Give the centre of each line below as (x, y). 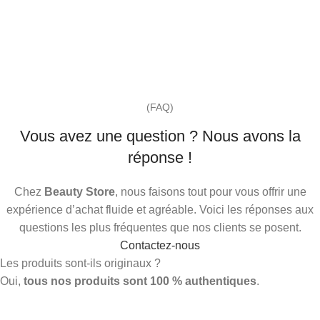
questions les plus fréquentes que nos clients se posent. (160, 227)
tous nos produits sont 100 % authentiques (140, 281)
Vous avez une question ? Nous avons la (160, 136)
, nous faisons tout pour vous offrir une (210, 191)
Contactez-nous (160, 245)
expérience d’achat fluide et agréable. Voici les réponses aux (160, 209)
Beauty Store (79, 191)
